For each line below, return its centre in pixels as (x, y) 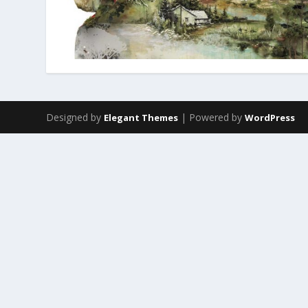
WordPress (270, 117)
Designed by (75, 117)
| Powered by (212, 117)
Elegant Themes (141, 117)
